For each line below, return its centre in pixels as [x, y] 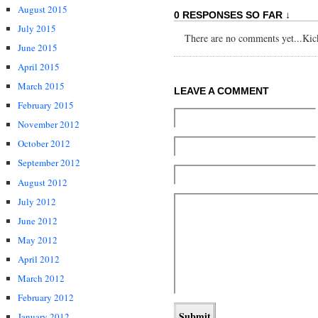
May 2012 [38, 240]
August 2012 [43, 182]
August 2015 [43, 9]
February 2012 [46, 298]
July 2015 [37, 28]
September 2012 [49, 163]
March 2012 [41, 279]
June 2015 [38, 47]
